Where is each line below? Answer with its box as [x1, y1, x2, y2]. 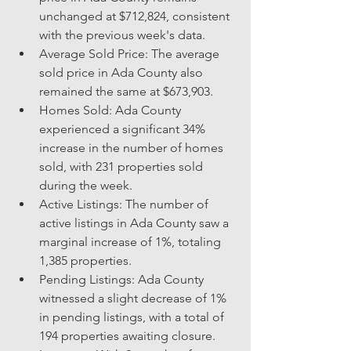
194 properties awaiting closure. [39, 327, 215, 343]
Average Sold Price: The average [39, 45, 223, 61]
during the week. [39, 177, 132, 193]
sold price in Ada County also [39, 64, 206, 80]
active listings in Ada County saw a [39, 215, 232, 230]
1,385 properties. [39, 252, 132, 268]
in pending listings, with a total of [39, 309, 227, 324]
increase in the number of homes [39, 139, 226, 155]
